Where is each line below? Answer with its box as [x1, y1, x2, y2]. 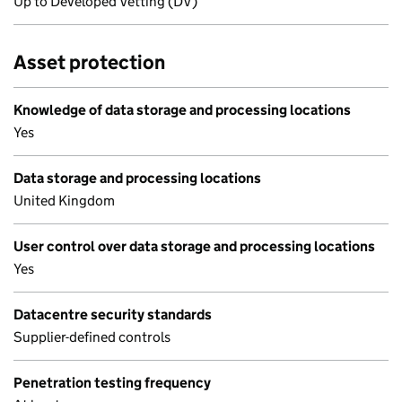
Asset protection [13, 50, 165, 74]
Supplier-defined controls [13, 328, 170, 345]
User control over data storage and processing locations [13, 238, 375, 255]
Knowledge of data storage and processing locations [13, 101, 351, 118]
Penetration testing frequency [13, 374, 211, 391]
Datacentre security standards [13, 306, 212, 323]
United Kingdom [13, 192, 115, 209]
